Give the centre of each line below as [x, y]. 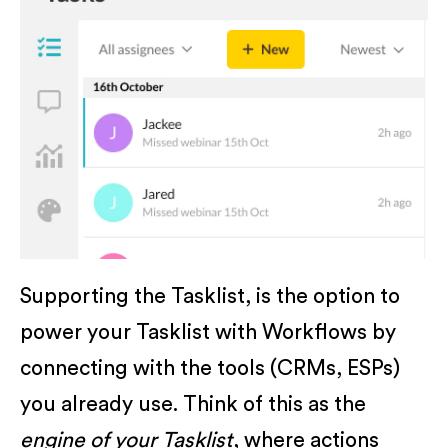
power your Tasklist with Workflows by [208, 333]
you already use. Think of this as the [193, 405]
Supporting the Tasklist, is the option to [210, 297]
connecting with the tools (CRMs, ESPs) [210, 369]
